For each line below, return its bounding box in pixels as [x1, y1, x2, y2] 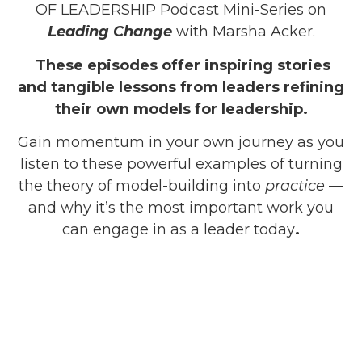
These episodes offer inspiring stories [32, 56, 330, 74]
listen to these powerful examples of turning [19, 155, 343, 174]
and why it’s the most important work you [28, 199, 334, 217]
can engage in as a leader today [62, 221, 295, 239]
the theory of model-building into [19, 177, 265, 196]
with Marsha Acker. [171, 23, 315, 41]
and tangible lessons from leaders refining [18, 78, 344, 96]
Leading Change [47, 23, 172, 41]
